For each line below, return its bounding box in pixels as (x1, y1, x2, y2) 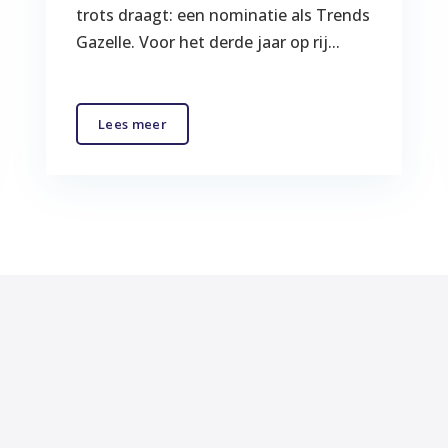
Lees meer (98, 114, 167, 133)
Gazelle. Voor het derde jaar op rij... (76, 30, 341, 53)
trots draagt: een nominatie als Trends (76, 3, 371, 26)
